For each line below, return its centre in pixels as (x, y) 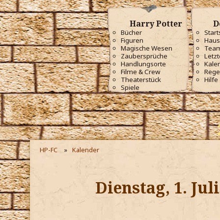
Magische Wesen (147, 48)
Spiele (130, 87)
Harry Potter (155, 24)
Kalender (86, 150)
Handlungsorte (143, 64)
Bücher (131, 32)
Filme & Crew (140, 72)
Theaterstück (141, 80)
